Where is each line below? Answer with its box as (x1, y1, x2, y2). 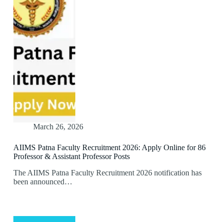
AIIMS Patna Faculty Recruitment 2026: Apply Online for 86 (13, 143, 206, 152)
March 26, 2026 (33, 122, 83, 131)
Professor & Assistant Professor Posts (13, 152, 130, 161)
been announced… (13, 177, 72, 186)
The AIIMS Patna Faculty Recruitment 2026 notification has (13, 168, 202, 177)
